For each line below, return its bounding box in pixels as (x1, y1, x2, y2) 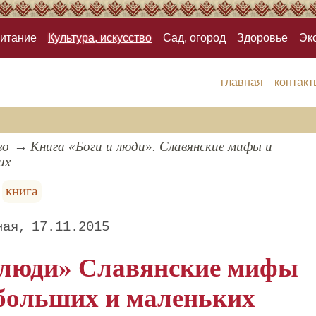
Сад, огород (163, 32, 226, 44)
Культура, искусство (48, 32, 152, 44)
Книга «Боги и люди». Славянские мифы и (30, 139, 272, 154)
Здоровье (237, 32, 288, 44)
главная (220, 76, 263, 89)
